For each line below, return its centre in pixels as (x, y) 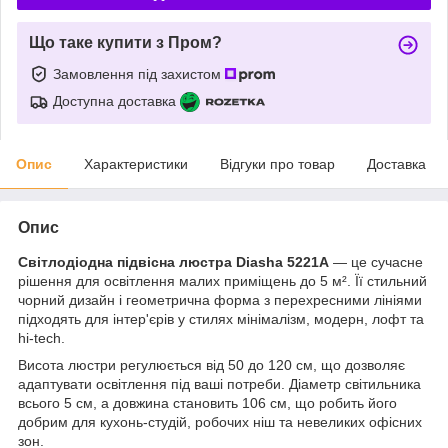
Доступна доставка (114, 100)
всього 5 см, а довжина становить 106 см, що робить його (207, 402)
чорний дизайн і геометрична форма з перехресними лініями (220, 299)
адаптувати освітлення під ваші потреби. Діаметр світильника (219, 383)
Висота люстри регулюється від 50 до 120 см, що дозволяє (211, 364)
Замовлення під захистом (139, 73)
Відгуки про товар (277, 163)
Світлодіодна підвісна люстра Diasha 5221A (173, 261)
